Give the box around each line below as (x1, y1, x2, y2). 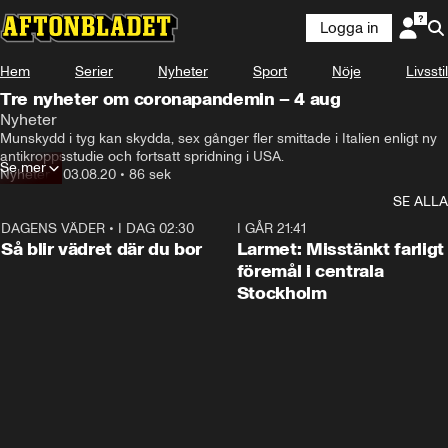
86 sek (129, 166, 171, 183)
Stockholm (236, 282, 327, 304)
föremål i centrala (236, 260, 384, 282)
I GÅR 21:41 (236, 220, 306, 237)
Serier (75, 63, 113, 80)
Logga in (320, 19, 378, 37)
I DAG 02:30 (118, 220, 194, 237)
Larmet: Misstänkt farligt (236, 238, 444, 260)
